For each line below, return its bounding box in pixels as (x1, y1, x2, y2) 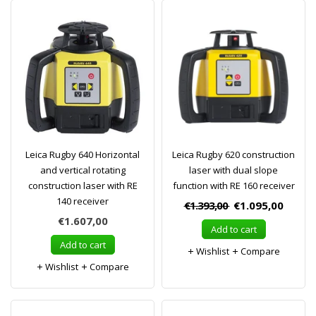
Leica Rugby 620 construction (172, 148, 295, 161)
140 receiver (56, 195, 109, 207)
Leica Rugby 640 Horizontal (25, 148, 140, 161)
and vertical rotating (39, 164, 126, 176)
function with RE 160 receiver (172, 179, 295, 192)
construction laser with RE (28, 179, 138, 192)
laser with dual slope (189, 164, 278, 176)
